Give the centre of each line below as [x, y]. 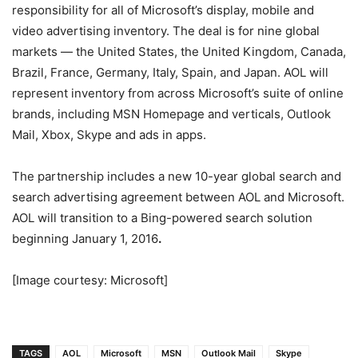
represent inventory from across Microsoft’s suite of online [178, 93]
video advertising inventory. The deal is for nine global [166, 30]
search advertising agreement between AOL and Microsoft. [178, 197]
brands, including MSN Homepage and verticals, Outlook [171, 113]
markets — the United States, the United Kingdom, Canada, [179, 51]
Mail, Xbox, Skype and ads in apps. [109, 134]
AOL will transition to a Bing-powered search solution [162, 217]
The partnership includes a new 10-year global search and [177, 176]
